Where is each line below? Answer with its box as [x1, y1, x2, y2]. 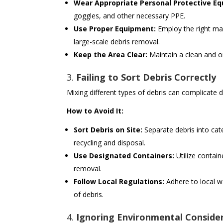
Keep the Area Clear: [74, 50, 148, 60]
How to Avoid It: [67, 106, 124, 116]
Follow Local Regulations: [74, 177, 165, 187]
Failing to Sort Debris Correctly [76, 71, 217, 84]
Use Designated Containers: [74, 151, 175, 161]
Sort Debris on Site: [74, 125, 143, 135]
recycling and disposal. [74, 138, 146, 148]
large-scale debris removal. [74, 37, 160, 47]
